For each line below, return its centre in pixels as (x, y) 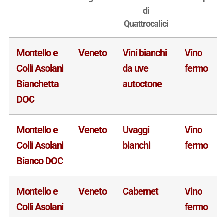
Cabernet (140, 191)
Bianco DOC (39, 161)
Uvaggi (136, 130)
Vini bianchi (144, 53)
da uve (135, 68)
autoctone (142, 84)
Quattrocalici (146, 23)
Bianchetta (37, 84)
